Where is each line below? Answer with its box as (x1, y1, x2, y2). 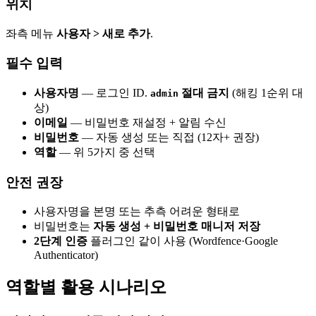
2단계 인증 (34, 235, 87, 248)
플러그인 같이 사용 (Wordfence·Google (87, 235, 278, 248)
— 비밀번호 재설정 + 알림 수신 (68, 116, 226, 129)
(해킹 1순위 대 (229, 87, 303, 99)
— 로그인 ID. (79, 87, 150, 99)
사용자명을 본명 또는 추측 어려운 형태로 (34, 205, 240, 218)
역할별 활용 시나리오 (6, 278, 166, 297)
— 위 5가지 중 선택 (56, 146, 155, 159)
